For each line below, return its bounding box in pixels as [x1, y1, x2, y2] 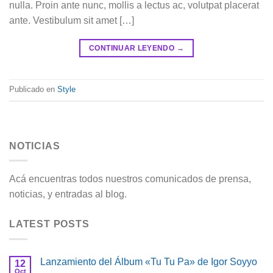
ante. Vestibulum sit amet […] [9, 15, 134, 26]
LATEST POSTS [9, 219, 90, 230]
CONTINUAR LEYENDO [89, 43, 177, 52]
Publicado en [9, 84, 57, 94]
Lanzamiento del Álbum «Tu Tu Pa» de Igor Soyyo [40, 256, 257, 267]
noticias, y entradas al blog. [9, 189, 127, 200]
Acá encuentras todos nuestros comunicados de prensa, [9, 174, 251, 185]
